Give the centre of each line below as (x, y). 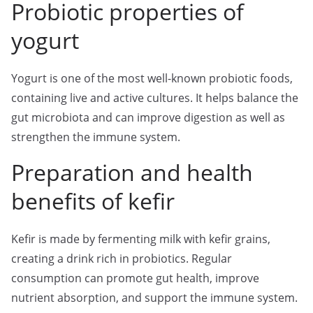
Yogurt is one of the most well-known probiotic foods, (152, 78)
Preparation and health (132, 172)
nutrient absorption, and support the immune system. (154, 298)
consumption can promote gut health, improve (135, 278)
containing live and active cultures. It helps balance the (155, 98)
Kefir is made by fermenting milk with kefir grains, (141, 239)
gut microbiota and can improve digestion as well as (148, 117)
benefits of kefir (93, 201)
